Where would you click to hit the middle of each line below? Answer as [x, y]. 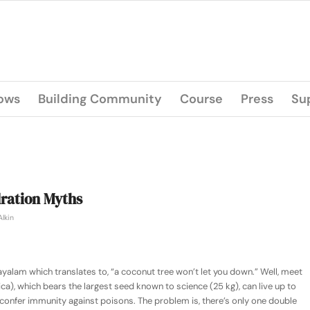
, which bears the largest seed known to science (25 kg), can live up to [155, 286]
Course [201, 99]
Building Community [100, 99]
